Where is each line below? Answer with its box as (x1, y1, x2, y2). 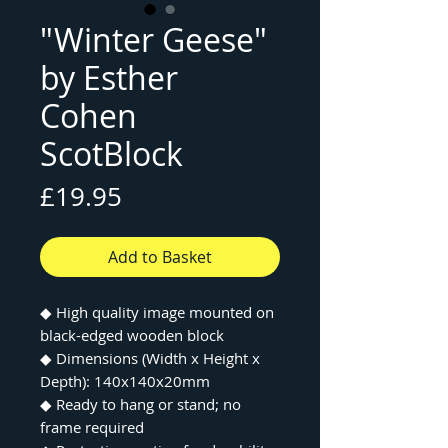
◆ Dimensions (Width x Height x (40, 348, 260, 368)
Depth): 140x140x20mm (40, 371, 210, 391)
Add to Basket (108, 246, 212, 268)
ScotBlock (40, 132, 183, 175)
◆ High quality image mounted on (40, 302, 274, 322)
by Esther (40, 56, 178, 99)
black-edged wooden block (40, 325, 224, 345)
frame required (40, 417, 144, 437)
